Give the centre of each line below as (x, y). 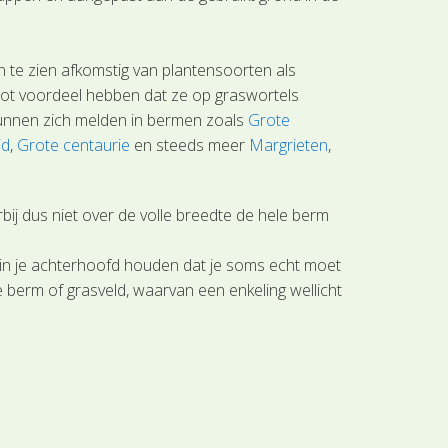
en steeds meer (190, 145)
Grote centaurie (74, 145)
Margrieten (289, 145)
